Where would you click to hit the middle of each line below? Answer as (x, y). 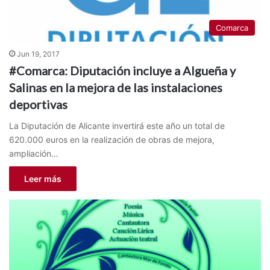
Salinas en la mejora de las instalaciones (116, 87)
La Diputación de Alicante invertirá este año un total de (117, 125)
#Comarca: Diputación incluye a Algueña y (122, 70)
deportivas (38, 104)
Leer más (43, 178)
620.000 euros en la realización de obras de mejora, (112, 139)
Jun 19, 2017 (38, 54)
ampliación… (34, 153)
